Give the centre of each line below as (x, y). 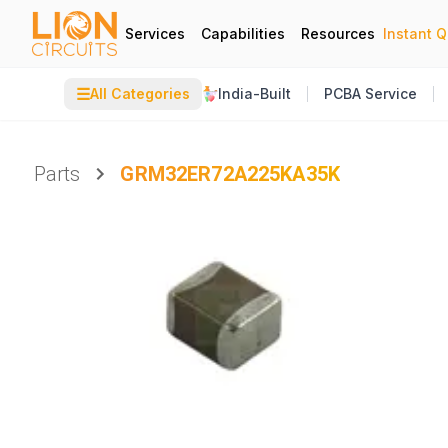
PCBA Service (370, 93)
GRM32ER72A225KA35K (230, 174)
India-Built (254, 93)
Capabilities (243, 33)
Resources (338, 33)
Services (155, 33)
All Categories (140, 93)
